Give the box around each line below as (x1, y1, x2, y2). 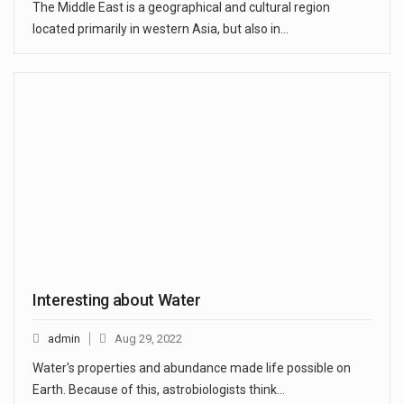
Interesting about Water (32, 289, 201, 309)
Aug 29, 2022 (115, 331, 182, 345)
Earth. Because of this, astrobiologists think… (32, 381, 285, 397)
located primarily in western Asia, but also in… (32, 22, 289, 37)
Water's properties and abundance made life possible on (32, 360, 351, 375)
